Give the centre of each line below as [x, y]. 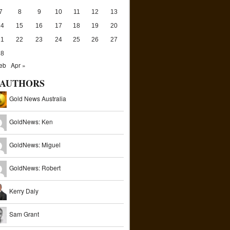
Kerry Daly [24, 191]
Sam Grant [24, 214]
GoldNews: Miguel [35, 145]
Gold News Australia [38, 99]
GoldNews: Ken [31, 122]
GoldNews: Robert [35, 168]
